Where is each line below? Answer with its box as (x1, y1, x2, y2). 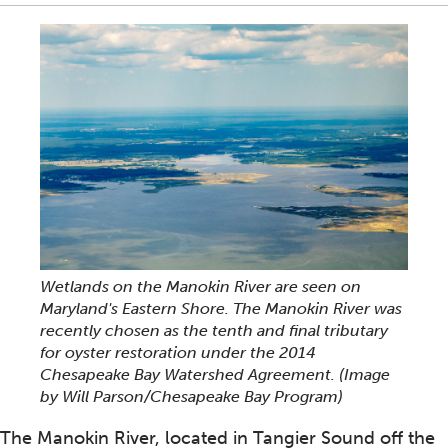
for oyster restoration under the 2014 (40, 343, 316, 363)
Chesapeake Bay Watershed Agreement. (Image (40, 365, 390, 385)
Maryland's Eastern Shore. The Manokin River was (40, 299, 402, 319)
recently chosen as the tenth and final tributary (40, 321, 388, 341)
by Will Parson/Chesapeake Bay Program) (40, 387, 343, 407)
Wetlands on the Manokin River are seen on (40, 277, 361, 297)
